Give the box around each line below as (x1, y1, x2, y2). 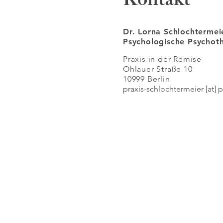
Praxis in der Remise (123, 54, 202, 64)
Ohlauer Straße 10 (123, 64, 193, 74)
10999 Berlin (123, 74, 170, 84)
